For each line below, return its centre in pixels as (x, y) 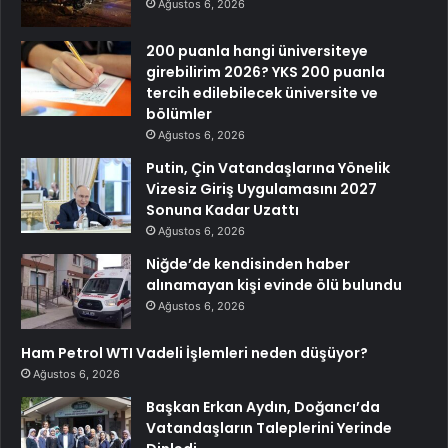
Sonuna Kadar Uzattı (222, 209)
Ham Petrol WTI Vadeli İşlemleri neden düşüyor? (194, 352)
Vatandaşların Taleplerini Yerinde (269, 427)
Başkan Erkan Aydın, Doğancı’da (263, 406)
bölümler (179, 113)
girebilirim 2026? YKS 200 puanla (265, 71)
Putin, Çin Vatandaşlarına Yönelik (268, 167)
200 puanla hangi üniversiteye (257, 50)
